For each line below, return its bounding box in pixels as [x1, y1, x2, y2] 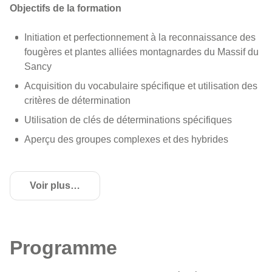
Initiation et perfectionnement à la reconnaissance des [24, 32, 256, 42]
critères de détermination [24, 95, 131, 106]
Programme [10, 237, 117, 259]
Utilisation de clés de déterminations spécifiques [24, 115, 232, 125]
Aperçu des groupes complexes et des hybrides [24, 134, 228, 144]
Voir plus [30, 180, 70, 191]
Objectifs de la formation [10, 3, 121, 13]
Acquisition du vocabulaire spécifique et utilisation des [24, 81, 257, 91]
